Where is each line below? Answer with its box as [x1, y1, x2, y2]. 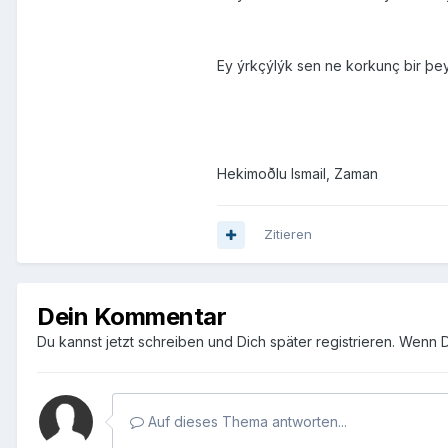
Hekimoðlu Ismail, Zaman [217, 165, 378, 183]
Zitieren [264, 226, 312, 243]
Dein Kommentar [37, 302, 227, 332]
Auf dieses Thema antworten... [144, 413, 347, 431]
